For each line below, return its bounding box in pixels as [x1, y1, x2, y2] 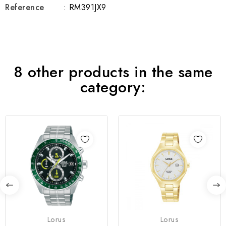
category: [80, 76, 146, 98]
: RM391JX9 [63, 2, 106, 14]
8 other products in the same [13, 61, 213, 83]
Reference [5, 2, 44, 14]
